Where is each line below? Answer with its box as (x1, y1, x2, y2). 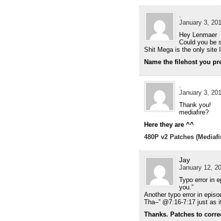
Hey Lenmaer (179, 31, 217, 39)
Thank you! (179, 101, 211, 109)
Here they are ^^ (144, 121, 194, 129)
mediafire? (179, 109, 209, 116)
